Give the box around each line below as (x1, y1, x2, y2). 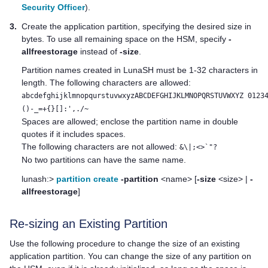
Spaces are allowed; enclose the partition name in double (22, 117, 238, 127)
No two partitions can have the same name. (22, 155, 186, 165)
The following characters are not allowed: (22, 142, 179, 152)
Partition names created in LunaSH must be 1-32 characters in (22, 65, 258, 75)
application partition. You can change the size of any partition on (10, 251, 251, 261)
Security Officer (22, 2, 85, 12)
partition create (56, 173, 118, 184)
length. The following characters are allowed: (22, 78, 191, 88)
